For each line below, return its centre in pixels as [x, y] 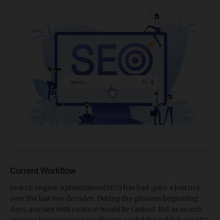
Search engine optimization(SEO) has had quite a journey [105, 188]
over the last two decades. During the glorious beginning [104, 199]
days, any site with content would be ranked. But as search [106, 210]
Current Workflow [43, 170]
